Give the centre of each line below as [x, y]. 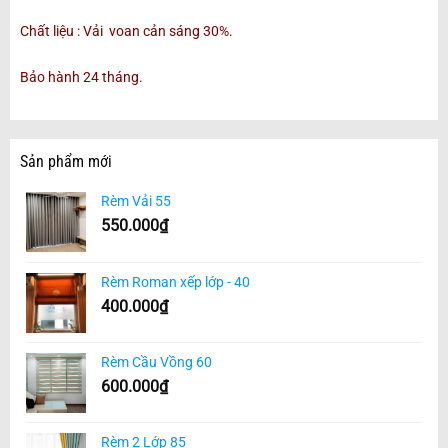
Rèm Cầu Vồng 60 [156, 362]
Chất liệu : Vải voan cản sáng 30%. [126, 30]
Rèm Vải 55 [135, 201]
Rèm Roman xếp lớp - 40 [175, 282]
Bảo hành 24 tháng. [81, 76]
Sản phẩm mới [65, 162]
